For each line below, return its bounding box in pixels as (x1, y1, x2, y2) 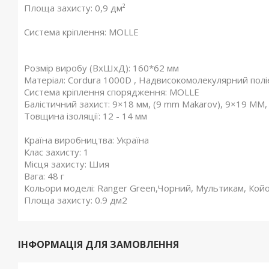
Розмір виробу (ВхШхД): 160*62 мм (24, 62, 179, 74)
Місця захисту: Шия (24, 158, 109, 170)
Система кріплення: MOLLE (24, 26, 139, 38)
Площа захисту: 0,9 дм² (24, 2, 125, 14)
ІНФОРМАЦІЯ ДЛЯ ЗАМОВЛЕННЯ (18, 238, 179, 251)
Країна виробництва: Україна (24, 134, 149, 146)
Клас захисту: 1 (24, 146, 89, 158)
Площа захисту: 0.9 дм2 (24, 194, 127, 206)
